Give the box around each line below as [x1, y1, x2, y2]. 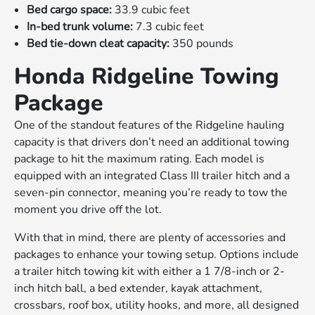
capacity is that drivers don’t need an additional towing [14, 134, 290, 150]
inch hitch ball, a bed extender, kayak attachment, [14, 281, 263, 297]
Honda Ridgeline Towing [14, 61, 280, 92]
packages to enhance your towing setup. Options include [14, 247, 300, 263]
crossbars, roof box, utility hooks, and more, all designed [14, 297, 300, 314]
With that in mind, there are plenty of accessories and [14, 230, 286, 246]
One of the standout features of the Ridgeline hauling [14, 117, 285, 134]
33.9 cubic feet [112, 2, 191, 18]
